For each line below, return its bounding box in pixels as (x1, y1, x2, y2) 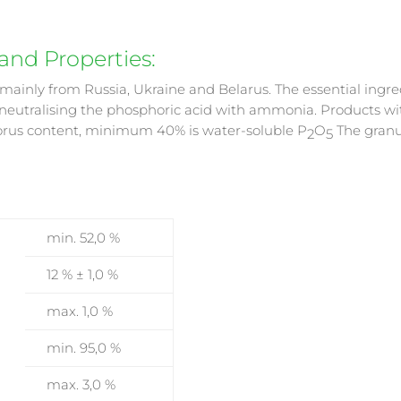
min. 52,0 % (47, 229, 121, 247)
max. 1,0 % (47, 303, 114, 320)
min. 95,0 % (47, 339, 122, 357)
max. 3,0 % (47, 376, 116, 394)
